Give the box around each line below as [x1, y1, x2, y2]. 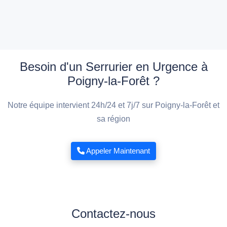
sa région [97, 115, 130, 124]
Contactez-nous [71, 206, 156, 220]
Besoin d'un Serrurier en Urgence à [19, 60, 208, 74]
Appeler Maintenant [85, 146, 150, 156]
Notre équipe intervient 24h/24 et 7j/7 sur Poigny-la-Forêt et [8, 101, 219, 110]
